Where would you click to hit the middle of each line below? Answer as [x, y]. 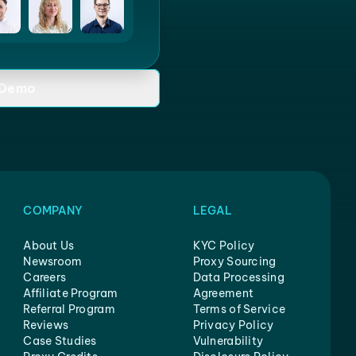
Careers [45, 277]
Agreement [223, 293]
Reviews [46, 325]
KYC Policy [224, 246]
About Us [49, 246]
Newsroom [53, 261]
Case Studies [60, 341]
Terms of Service [239, 309]
